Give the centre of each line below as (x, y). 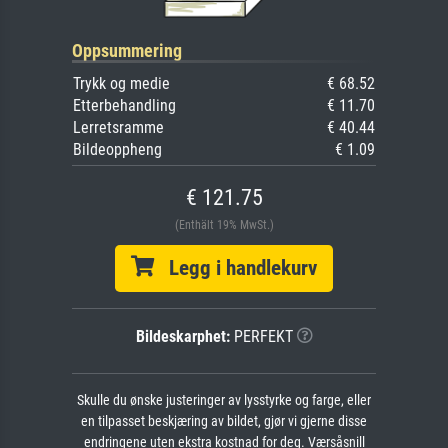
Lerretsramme (118, 127)
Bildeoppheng (117, 149)
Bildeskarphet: (182, 336)
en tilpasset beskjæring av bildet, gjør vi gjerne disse (224, 421)
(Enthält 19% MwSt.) (224, 224)
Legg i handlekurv (235, 267)
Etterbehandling (124, 105)
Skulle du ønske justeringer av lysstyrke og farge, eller (224, 400)
